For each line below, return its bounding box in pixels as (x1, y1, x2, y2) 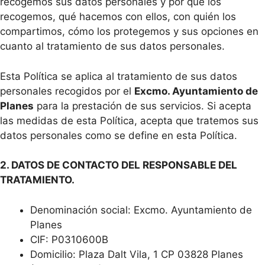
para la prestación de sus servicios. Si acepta (34, 99, 251, 112)
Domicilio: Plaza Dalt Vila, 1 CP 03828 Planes (30, 248, 243, 260)
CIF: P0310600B (30, 233, 108, 245)
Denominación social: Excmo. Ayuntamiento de (30, 203, 252, 216)
